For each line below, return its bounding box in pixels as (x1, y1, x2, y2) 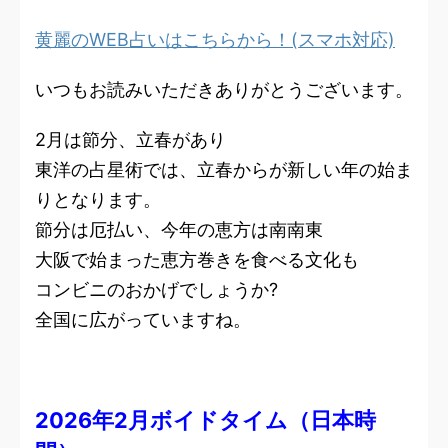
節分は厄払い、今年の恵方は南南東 (35, 219, 323, 241)
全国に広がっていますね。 (35, 309, 251, 331)
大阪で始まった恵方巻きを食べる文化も (35, 249, 359, 271)
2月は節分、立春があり (35, 129, 226, 151)
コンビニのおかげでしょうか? (35, 279, 278, 301)
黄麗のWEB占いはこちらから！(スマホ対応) (35, 29, 395, 51)
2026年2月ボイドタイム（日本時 (35, 407, 376, 434)
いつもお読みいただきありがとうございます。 (35, 79, 413, 101)
